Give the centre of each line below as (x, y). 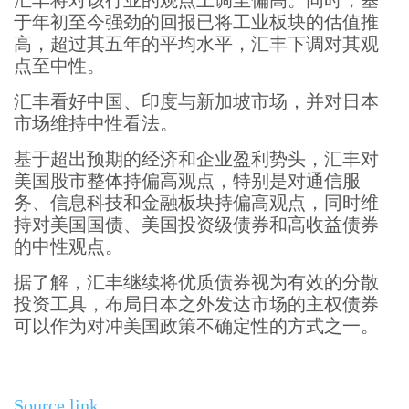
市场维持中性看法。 (96, 123)
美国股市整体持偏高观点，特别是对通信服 (187, 181)
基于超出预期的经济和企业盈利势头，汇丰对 (196, 159)
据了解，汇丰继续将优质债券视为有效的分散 (196, 282)
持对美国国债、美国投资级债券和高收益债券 (196, 225)
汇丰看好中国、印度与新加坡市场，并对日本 (196, 101)
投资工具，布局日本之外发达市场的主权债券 (196, 304)
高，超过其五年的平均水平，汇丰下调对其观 (196, 44)
